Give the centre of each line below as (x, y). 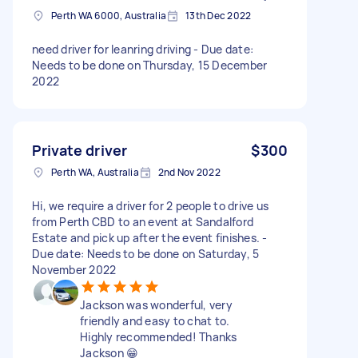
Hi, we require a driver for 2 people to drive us (150, 205)
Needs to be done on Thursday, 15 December (150, 65)
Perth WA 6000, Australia (109, 15)
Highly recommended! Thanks (159, 336)
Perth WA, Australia (95, 172)
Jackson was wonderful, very (156, 304)
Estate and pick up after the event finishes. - (150, 237)
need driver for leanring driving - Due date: (143, 49)
